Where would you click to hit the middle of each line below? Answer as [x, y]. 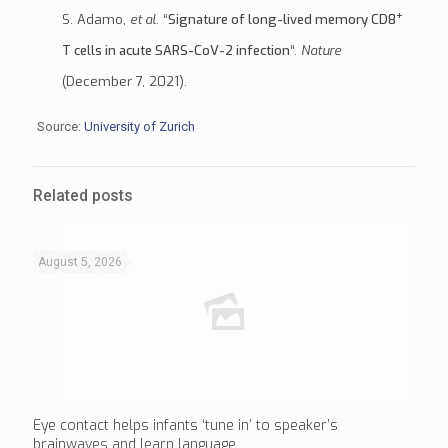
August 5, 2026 [80, 262]
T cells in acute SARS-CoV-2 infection [175, 51]
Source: [60, 127]
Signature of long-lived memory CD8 [281, 20]
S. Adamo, [93, 20]
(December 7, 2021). [124, 82]
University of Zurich [139, 127]
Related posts [83, 196]
